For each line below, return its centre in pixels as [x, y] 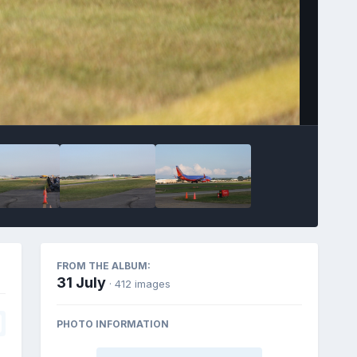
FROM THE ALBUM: [103, 265]
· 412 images [139, 283]
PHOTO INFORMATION [112, 324]
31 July [81, 282]
